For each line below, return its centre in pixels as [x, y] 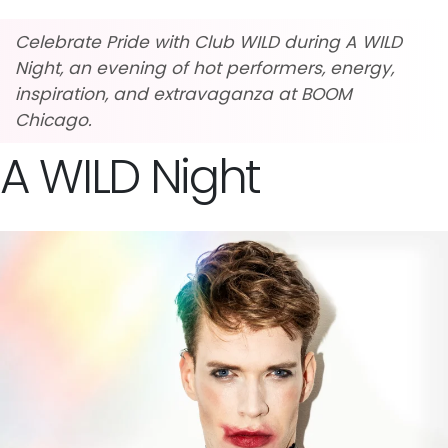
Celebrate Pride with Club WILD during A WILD [208, 41]
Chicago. [53, 119]
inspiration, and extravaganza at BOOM [183, 93]
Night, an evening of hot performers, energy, [204, 67]
